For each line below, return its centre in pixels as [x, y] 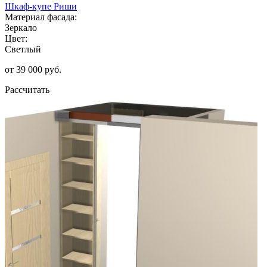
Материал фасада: [41, 17]
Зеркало [21, 27]
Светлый [23, 49]
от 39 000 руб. [33, 69]
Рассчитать [27, 89]
